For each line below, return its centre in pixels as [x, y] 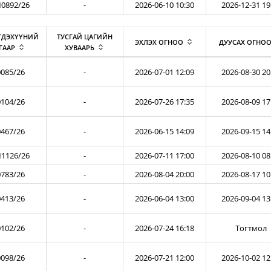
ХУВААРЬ [79, 47]
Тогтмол [251, 228]
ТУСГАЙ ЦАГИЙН [85, 37]
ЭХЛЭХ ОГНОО [159, 42]
